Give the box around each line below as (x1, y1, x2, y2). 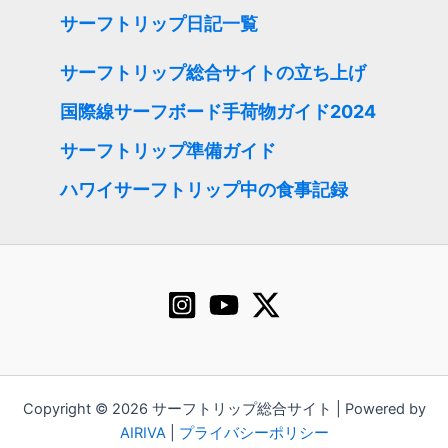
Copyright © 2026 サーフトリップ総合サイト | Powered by (22, 400, 426, 419)
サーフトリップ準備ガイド (60, 140, 276, 162)
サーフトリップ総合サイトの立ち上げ (60, 62, 366, 84)
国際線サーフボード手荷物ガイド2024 (60, 101, 376, 123)
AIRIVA (119, 424, 166, 443)
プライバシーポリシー (178, 424, 329, 443)
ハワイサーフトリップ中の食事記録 (60, 179, 348, 201)
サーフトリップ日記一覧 (60, 13, 258, 35)
